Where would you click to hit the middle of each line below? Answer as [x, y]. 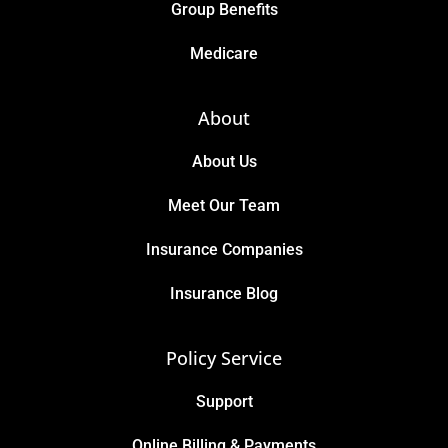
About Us [224, 161]
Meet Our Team [224, 205]
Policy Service [224, 357]
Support [224, 401]
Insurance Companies [224, 249]
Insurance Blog [224, 293]
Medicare [224, 53]
